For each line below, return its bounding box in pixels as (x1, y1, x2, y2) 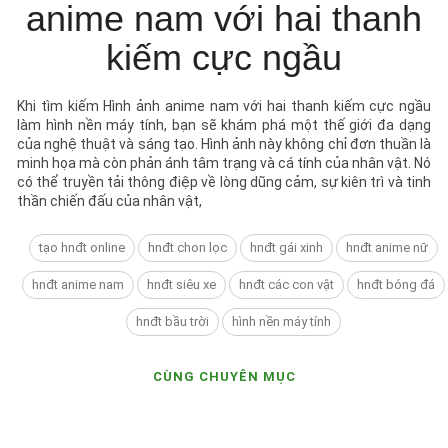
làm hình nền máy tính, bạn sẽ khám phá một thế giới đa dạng (17, 117, 431, 134)
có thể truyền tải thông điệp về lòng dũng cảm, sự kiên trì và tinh (17, 174, 431, 191)
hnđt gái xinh (249, 240, 323, 256)
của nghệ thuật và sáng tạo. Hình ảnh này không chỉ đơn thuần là (17, 136, 431, 153)
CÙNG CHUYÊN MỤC (152, 369, 296, 385)
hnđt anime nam (31, 277, 124, 293)
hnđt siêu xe (146, 277, 216, 293)
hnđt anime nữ (345, 240, 428, 256)
